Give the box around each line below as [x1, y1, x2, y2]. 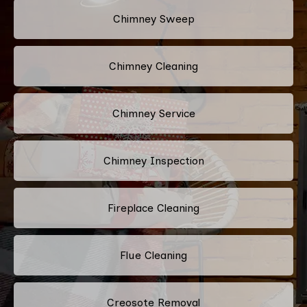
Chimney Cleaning [109, 59, 198, 73]
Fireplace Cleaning [108, 201, 199, 214]
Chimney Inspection [103, 153, 204, 167]
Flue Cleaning [120, 248, 187, 262]
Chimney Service [112, 106, 195, 120]
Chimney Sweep [112, 12, 195, 25]
